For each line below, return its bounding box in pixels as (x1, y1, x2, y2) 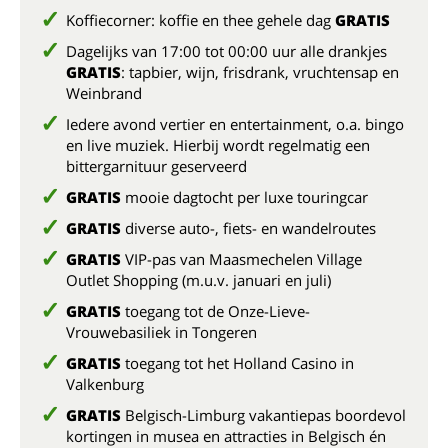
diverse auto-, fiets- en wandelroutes (121, 218, 380, 238)
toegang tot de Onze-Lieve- (121, 301, 310, 321)
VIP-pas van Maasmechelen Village (121, 249, 362, 269)
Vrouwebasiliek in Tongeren (66, 322, 257, 342)
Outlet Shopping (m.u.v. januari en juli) (66, 270, 331, 290)
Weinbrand (66, 83, 142, 103)
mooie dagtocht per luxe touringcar (121, 187, 368, 207)
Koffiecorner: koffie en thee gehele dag (66, 10, 335, 30)
